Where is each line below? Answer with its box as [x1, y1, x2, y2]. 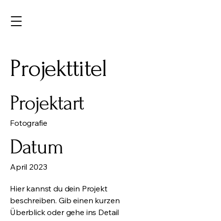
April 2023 [10, 162, 47, 172]
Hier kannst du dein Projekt [10, 184, 108, 193]
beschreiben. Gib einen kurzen [10, 195, 120, 205]
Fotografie [10, 118, 47, 128]
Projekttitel [10, 55, 107, 82]
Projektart [10, 91, 84, 115]
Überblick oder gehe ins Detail [10, 207, 119, 217]
